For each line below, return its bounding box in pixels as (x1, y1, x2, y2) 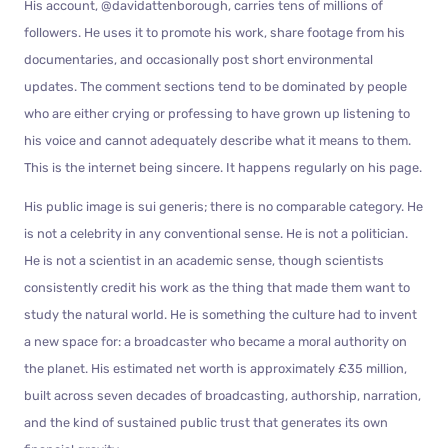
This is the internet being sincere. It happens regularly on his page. (24, 159, 422, 175)
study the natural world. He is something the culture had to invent (24, 306, 417, 322)
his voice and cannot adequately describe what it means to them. (24, 132, 411, 148)
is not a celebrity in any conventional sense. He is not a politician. (24, 225, 408, 241)
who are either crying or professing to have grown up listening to (24, 105, 410, 121)
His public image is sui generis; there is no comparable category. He (24, 198, 423, 214)
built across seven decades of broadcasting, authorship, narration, (24, 387, 421, 403)
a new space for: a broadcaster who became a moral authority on (24, 333, 407, 349)
